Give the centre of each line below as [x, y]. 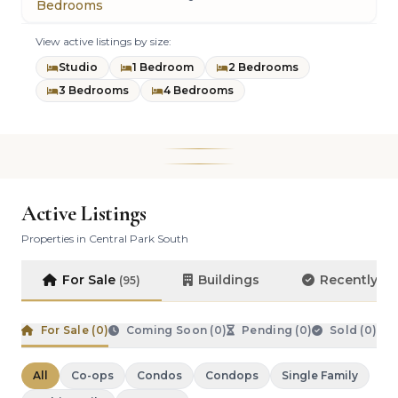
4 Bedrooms [199, 90]
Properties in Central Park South [105, 239]
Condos [159, 375]
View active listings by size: [103, 41]
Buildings [229, 280]
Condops [232, 375]
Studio [78, 67]
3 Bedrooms [94, 90]
